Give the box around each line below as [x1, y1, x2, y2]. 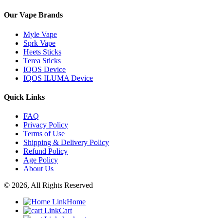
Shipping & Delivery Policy [23, 138, 109, 147]
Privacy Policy [23, 121, 68, 129]
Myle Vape [23, 30, 57, 38]
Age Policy [23, 156, 58, 164]
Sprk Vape [23, 38, 55, 47]
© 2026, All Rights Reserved [4, 181, 93, 190]
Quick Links [4, 93, 45, 102]
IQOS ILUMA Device [23, 73, 93, 82]
